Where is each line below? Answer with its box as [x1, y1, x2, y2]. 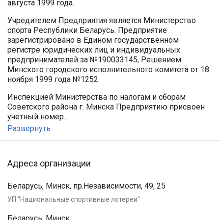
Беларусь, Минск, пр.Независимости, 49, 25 [7, 181, 165, 191]
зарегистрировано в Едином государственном [7, 35, 179, 45]
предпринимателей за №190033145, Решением [7, 55, 181, 64]
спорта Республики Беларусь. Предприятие [7, 25, 167, 35]
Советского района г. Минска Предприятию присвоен [7, 102, 205, 111]
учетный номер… [7, 111, 69, 121]
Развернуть [7, 124, 51, 134]
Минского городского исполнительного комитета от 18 [7, 64, 209, 74]
